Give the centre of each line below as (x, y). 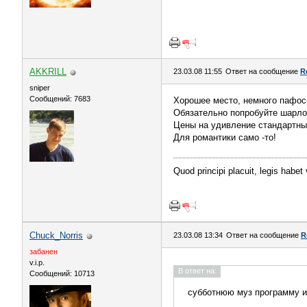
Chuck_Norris (56, 235)
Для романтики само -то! (225, 137)
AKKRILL (48, 72)
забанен (44, 251)
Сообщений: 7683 (60, 99)
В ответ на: (197, 271)
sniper (40, 88)
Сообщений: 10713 (62, 273)
